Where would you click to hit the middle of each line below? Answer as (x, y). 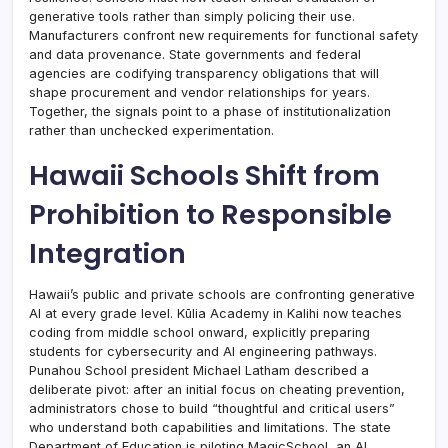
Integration (107, 253)
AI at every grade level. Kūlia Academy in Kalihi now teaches (215, 313)
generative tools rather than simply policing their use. (192, 16)
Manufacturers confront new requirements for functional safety (223, 35)
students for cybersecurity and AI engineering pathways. (203, 351)
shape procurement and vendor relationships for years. (199, 92)
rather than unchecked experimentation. (151, 130)
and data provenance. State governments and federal (195, 54)
